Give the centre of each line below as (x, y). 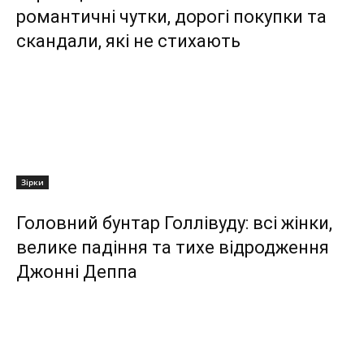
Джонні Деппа (77, 272)
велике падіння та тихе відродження (173, 248)
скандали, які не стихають (128, 41)
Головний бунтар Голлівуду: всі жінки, (174, 223)
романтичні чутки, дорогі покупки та (171, 17)
